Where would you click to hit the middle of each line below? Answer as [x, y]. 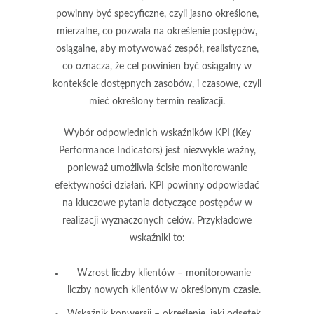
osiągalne [75, 49]
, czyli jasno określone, [211, 14]
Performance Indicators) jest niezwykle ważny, [157, 151]
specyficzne [139, 14]
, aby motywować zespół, [151, 49]
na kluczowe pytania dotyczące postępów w [157, 203]
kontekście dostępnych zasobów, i [127, 84]
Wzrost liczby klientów [125, 273]
